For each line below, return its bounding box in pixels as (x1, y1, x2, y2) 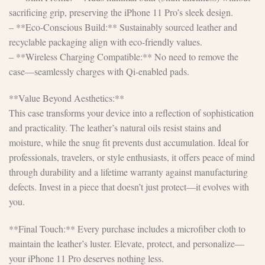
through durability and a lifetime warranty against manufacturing (9, 166, 248, 179)
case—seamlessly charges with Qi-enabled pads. (9, 64, 189, 77)
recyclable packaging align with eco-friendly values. (9, 35, 202, 48)
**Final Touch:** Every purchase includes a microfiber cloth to (9, 222, 245, 235)
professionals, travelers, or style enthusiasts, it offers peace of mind (9, 151, 255, 164)
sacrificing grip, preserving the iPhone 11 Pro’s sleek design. (9, 5, 233, 18)
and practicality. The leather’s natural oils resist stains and (9, 121, 221, 134)
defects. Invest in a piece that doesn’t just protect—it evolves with (9, 180, 249, 193)
